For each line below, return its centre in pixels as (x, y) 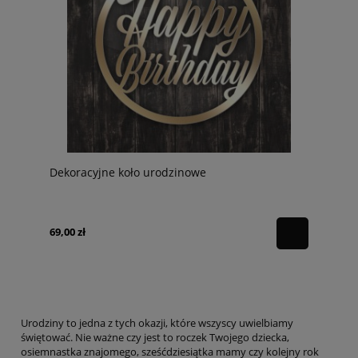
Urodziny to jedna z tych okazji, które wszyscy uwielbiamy (157, 322)
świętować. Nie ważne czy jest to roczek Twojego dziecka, (155, 337)
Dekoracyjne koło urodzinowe (128, 172)
